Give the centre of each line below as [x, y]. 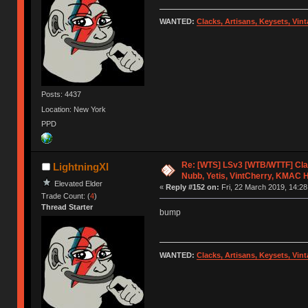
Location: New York [74, 109]
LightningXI [80, 167]
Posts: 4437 [62, 95]
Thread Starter [67, 207]
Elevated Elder [79, 183]
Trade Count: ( [66, 196]
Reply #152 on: [192, 187]
